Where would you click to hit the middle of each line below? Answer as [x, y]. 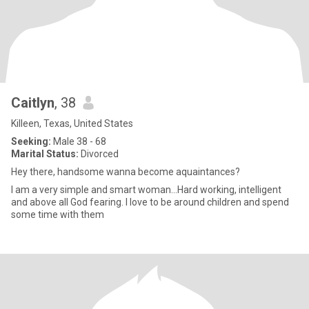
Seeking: [31, 141]
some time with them [58, 215]
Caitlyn [33, 103]
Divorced [99, 154]
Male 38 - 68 [79, 141]
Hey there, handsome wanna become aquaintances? [126, 172]
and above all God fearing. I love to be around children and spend [150, 202]
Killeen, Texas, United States [72, 123]
